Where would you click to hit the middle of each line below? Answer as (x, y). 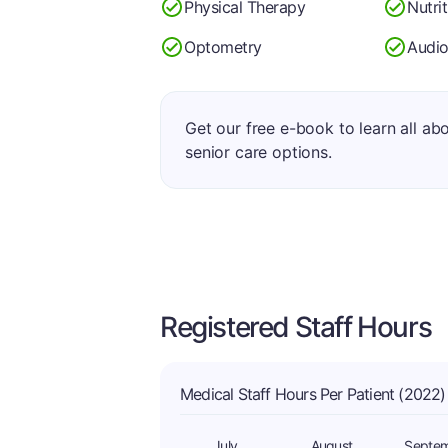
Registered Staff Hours (296, 327)
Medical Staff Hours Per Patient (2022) (313, 394)
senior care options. (258, 152)
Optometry (223, 46)
